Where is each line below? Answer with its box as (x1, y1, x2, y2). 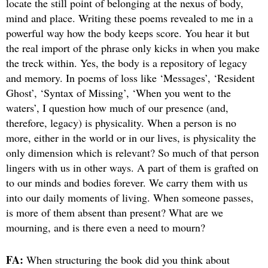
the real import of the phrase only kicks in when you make (6, 40, 260, 55)
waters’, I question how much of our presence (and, (6, 100, 229, 115)
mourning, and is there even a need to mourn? (6, 220, 205, 234)
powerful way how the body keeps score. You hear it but (6, 25, 249, 40)
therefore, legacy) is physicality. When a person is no (6, 115, 236, 130)
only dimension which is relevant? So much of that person (6, 145, 259, 160)
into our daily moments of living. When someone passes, (6, 190, 254, 205)
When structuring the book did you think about (26, 252, 230, 267)
